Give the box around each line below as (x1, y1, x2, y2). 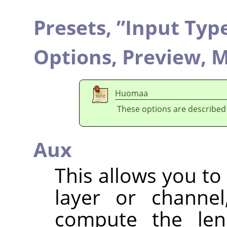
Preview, (122, 43, 211, 70)
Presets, (33, 13, 117, 41)
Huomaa (115, 87, 148, 99)
